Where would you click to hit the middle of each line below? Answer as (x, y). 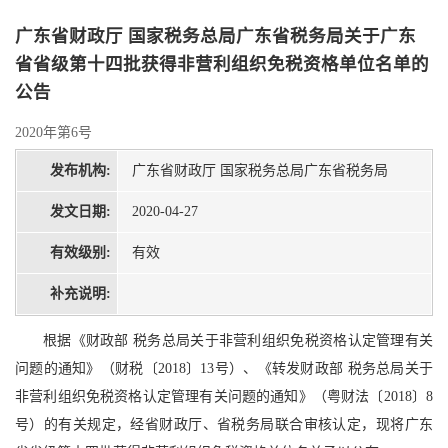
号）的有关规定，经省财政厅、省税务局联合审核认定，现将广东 (224, 425)
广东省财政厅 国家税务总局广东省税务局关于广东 (215, 36)
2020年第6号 (53, 133)
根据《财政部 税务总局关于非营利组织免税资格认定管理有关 (238, 341)
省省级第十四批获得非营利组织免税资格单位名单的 (222, 64)
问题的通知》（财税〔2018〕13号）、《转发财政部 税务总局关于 (224, 369)
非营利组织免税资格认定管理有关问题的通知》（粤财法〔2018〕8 (224, 397)
